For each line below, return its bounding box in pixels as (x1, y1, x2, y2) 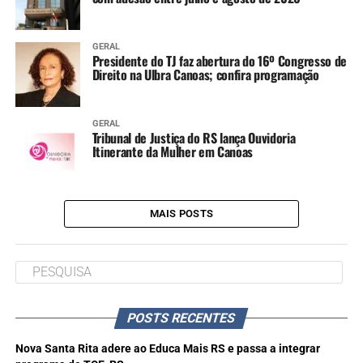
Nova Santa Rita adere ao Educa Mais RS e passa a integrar (15, 341, 320, 356)
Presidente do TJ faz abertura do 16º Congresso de (92, 50, 347, 70)
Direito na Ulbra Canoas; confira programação (92, 64, 319, 84)
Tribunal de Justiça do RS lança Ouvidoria (92, 127, 296, 147)
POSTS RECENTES (126, 310, 238, 326)
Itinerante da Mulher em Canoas (92, 141, 254, 161)
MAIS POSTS (149, 207, 214, 220)
